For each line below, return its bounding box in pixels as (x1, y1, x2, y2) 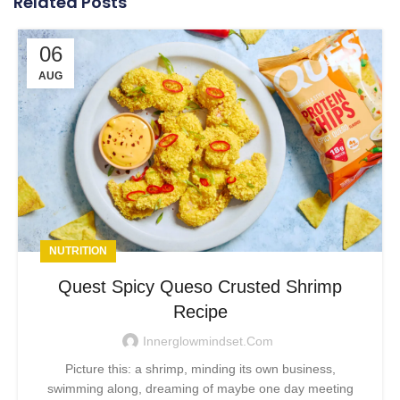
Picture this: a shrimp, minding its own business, (64, 362, 336, 377)
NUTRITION (49, 245, 107, 258)
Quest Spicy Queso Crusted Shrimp (58, 277, 342, 297)
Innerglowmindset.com (143, 334, 273, 349)
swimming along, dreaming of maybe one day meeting (46, 381, 354, 396)
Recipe (172, 302, 228, 322)
